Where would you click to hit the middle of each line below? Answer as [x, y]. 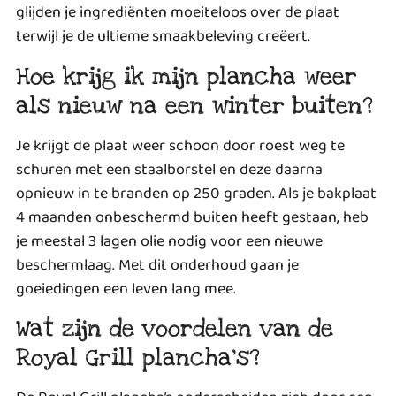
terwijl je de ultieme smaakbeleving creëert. [163, 37]
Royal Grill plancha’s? [137, 358]
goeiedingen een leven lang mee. [126, 289]
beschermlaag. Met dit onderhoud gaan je [157, 265]
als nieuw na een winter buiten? [194, 105]
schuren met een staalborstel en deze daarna [169, 169]
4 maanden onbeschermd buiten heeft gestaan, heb [192, 217]
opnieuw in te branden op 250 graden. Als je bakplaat [196, 193]
